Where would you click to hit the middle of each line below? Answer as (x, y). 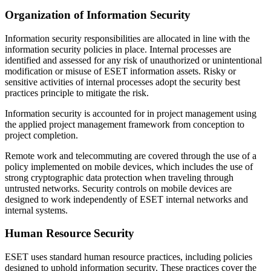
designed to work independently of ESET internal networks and (126, 199)
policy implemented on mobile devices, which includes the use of (129, 166)
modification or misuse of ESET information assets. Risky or (120, 71)
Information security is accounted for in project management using (131, 113)
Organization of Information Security (98, 15)
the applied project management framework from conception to (125, 124)
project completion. (41, 135)
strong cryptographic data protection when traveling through (119, 177)
